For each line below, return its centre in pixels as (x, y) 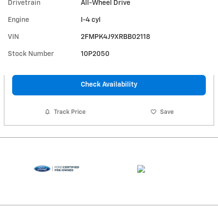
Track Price (70, 112)
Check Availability (109, 84)
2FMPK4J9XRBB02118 (116, 37)
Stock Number (31, 54)
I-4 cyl (91, 20)
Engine (18, 20)
